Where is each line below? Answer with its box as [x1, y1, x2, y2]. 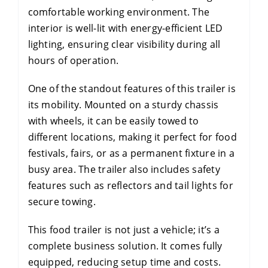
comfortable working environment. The [28, 5, 210, 19]
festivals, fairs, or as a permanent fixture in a [28, 146, 235, 160]
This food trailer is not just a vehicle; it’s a [28, 223, 220, 236]
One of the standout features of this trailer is [28, 81, 236, 95]
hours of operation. [28, 53, 119, 67]
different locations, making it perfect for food [28, 130, 237, 144]
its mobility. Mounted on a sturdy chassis [28, 98, 219, 111]
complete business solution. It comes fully [28, 239, 223, 252]
